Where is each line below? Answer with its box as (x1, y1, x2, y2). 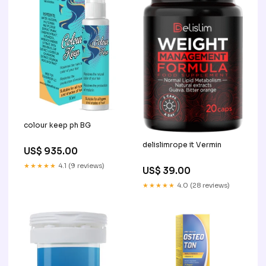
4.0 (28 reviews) (175, 180, 230, 189)
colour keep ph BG (24, 121, 91, 130)
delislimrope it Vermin (142, 140, 221, 149)
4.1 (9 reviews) (56, 161, 104, 170)
